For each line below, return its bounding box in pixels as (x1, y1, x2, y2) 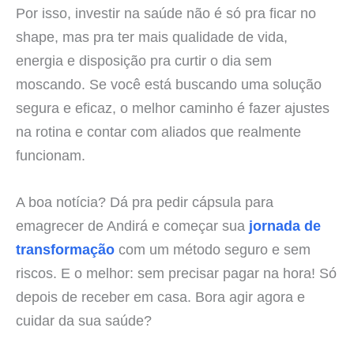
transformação (16, 241, 115, 258)
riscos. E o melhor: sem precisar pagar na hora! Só (16, 265, 337, 282)
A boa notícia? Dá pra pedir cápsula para (16, 194, 273, 211)
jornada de (249, 217, 321, 235)
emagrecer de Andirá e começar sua (16, 217, 249, 235)
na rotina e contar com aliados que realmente (16, 123, 301, 141)
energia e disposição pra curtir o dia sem (16, 52, 272, 70)
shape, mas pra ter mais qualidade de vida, (16, 28, 288, 46)
